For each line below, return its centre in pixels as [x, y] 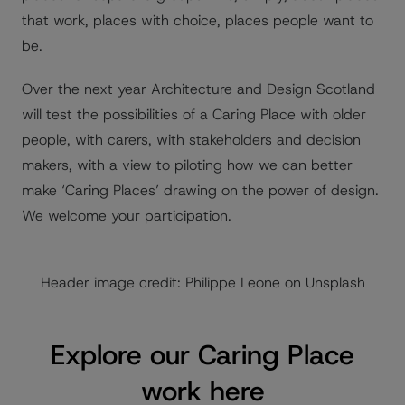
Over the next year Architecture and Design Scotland [198, 89]
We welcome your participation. [127, 216]
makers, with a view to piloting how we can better [187, 165]
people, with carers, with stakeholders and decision [191, 140]
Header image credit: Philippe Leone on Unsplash [202, 283]
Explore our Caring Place [202, 355]
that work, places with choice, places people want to [198, 20]
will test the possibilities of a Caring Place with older [194, 114]
